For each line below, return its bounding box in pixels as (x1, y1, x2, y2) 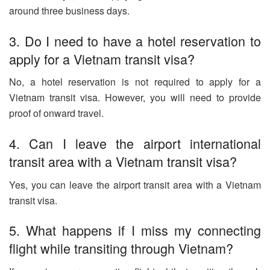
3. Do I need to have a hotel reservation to (9, 31, 261, 50)
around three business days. (9, 3, 130, 17)
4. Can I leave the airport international (9, 133, 261, 152)
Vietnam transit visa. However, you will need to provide (9, 90, 261, 105)
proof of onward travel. (9, 106, 104, 121)
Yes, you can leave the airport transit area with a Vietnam (9, 177, 261, 192)
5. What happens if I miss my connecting (9, 221, 261, 240)
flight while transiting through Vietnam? (9, 239, 233, 258)
